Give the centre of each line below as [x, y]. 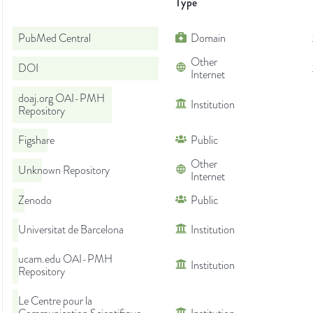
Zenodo [35, 201]
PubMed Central [54, 39]
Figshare [36, 141]
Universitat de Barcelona [71, 230]
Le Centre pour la [55, 301]
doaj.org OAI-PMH [61, 99]
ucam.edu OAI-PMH [65, 260]
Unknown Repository [64, 171]
